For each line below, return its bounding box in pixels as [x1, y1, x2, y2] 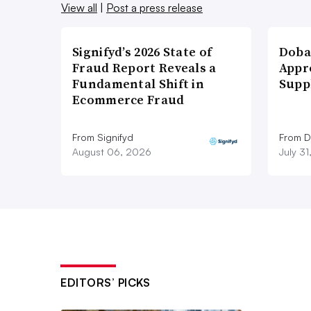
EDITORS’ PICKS [60, 275, 150, 289]
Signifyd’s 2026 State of [72, 42, 212, 60]
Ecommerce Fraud [72, 90, 185, 108]
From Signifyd [72, 131, 133, 143]
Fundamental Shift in [72, 74, 205, 92]
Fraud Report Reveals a [72, 58, 217, 76]
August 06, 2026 [72, 145, 151, 158]
